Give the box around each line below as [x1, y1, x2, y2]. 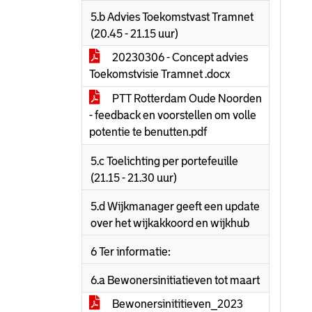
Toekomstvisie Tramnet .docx [89, 68, 230, 80]
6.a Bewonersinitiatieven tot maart [91, 274, 260, 286]
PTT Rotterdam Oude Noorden [110, 93, 262, 104]
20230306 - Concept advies [110, 52, 248, 63]
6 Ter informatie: [91, 246, 171, 258]
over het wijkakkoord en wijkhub [91, 217, 249, 229]
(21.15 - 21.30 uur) [91, 172, 177, 184]
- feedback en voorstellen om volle [89, 109, 256, 121]
